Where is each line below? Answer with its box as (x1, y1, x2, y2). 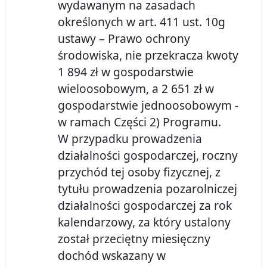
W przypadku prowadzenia (58, 131, 202, 147)
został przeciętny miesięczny (58, 231, 210, 247)
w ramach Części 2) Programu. (58, 114, 221, 131)
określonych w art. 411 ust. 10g (58, 14, 225, 30)
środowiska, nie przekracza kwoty (58, 47, 238, 64)
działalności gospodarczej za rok (58, 197, 232, 214)
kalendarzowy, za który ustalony (58, 214, 231, 231)
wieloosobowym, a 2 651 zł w (58, 80, 214, 97)
